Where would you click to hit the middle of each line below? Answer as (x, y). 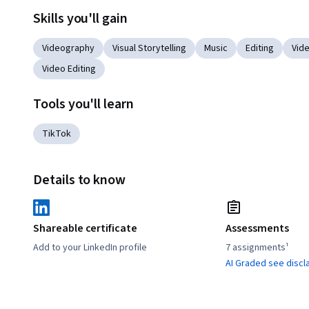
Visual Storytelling (149, 49)
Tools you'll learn (83, 104)
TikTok (57, 134)
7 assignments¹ (258, 248)
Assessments (257, 229)
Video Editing (69, 69)
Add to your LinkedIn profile (90, 248)
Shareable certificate (85, 229)
